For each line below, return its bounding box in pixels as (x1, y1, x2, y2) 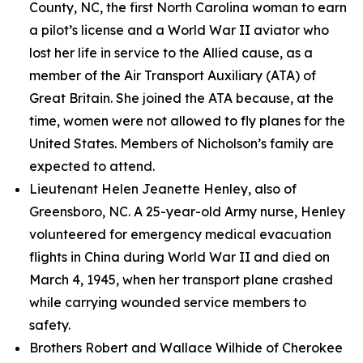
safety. (29, 317, 70, 333)
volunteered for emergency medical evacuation (29, 226, 331, 242)
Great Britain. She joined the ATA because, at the (29, 90, 334, 106)
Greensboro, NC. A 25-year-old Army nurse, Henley (29, 203, 345, 220)
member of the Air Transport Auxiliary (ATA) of (29, 67, 316, 83)
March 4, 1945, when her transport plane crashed (29, 271, 333, 288)
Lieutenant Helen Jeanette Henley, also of (29, 181, 297, 197)
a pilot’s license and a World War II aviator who (29, 22, 329, 38)
